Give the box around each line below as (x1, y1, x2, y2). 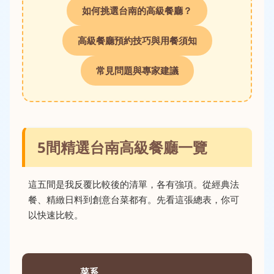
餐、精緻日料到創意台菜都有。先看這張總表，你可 (28, 193, 239, 206)
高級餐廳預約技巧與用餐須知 (77, 34, 197, 46)
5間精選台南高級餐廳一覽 (37, 137, 207, 157)
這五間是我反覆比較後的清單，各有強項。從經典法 (28, 178, 239, 190)
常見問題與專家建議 (95, 64, 179, 76)
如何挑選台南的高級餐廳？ (82, 4, 192, 17)
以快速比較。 (28, 209, 83, 221)
